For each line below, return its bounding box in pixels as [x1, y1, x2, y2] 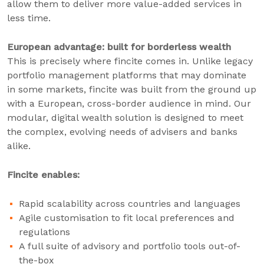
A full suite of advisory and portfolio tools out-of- [19, 240, 240, 252]
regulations [19, 226, 70, 237]
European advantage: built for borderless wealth [7, 41, 231, 52]
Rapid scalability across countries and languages [19, 198, 240, 209]
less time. [7, 12, 51, 24]
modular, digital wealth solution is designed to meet [7, 112, 243, 123]
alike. [7, 140, 31, 151]
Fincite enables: [7, 169, 80, 180]
